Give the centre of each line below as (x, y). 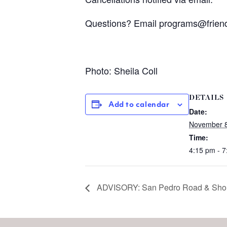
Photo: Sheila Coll (121, 70)
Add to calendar (139, 105)
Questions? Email (122, 23)
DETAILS (207, 98)
